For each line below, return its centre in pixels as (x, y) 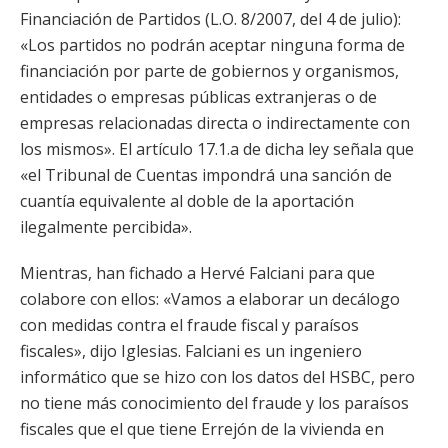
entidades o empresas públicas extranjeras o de (198, 97)
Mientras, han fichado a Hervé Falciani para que (197, 273)
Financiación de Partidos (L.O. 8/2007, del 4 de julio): (210, 19)
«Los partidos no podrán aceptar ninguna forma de (212, 45)
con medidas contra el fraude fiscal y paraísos (189, 325)
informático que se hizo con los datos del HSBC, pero (217, 377)
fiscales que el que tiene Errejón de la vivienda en (202, 429)
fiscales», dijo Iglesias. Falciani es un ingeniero (191, 351)
